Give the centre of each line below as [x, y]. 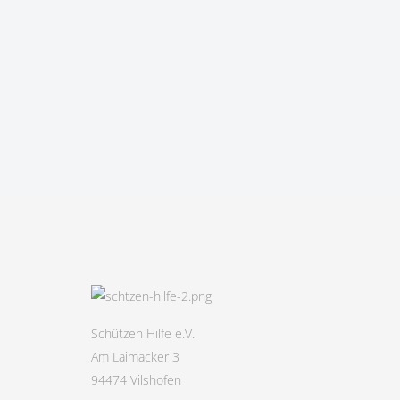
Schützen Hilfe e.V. [143, 333]
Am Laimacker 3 [135, 357]
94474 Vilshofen [136, 380]
